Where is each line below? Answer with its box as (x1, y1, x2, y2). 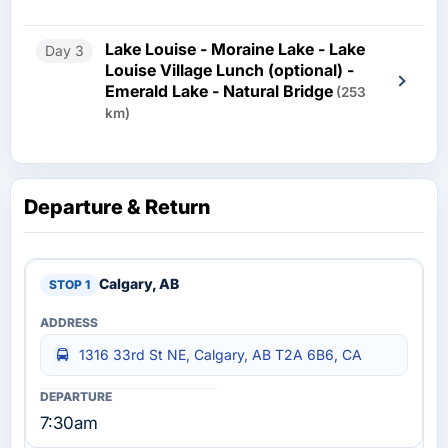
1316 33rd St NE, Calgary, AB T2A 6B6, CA (79, 346, 362, 364)
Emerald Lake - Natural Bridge (105, 81, 333, 102)
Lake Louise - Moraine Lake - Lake (105, 39, 318, 60)
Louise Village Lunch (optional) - (105, 60, 354, 81)
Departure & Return (24, 195, 210, 220)
